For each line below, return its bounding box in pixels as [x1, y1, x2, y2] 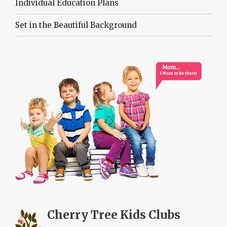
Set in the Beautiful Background [15, 20, 137, 30]
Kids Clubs [118, 207, 180, 222]
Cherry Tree [47, 207, 118, 222]
